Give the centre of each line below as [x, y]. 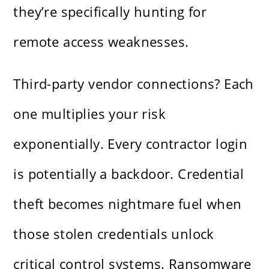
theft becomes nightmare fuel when [128, 204]
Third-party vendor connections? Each [134, 84]
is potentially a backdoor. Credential [129, 174]
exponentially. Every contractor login [131, 144]
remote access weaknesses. [101, 42]
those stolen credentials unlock [114, 234]
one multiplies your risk [90, 114]
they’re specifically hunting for [110, 12]
